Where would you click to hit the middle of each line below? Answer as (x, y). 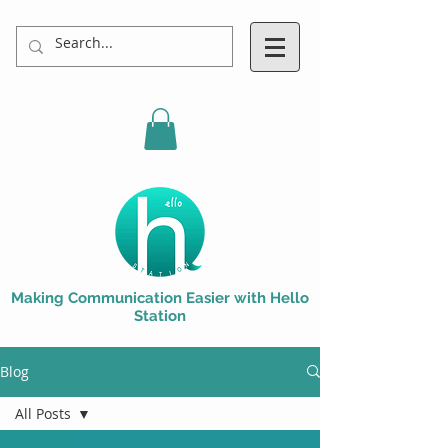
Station (160, 315)
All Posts (43, 413)
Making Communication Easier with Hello (160, 297)
